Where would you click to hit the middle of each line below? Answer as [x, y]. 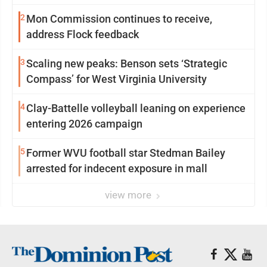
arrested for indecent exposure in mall [117, 168]
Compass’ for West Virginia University [117, 79]
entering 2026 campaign [84, 124]
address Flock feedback [83, 34]
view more [129, 195]
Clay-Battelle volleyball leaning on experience [136, 108]
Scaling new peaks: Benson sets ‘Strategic [127, 63]
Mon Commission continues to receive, [119, 19]
